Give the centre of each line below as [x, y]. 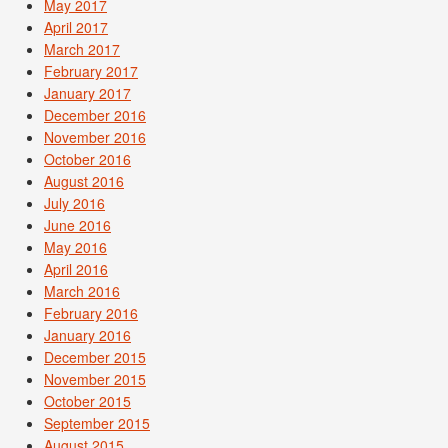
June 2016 [77, 225]
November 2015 [95, 379]
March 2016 [82, 291]
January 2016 [87, 335]
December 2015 [95, 357]
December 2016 [95, 115]
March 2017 [82, 49]
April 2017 [76, 27]
